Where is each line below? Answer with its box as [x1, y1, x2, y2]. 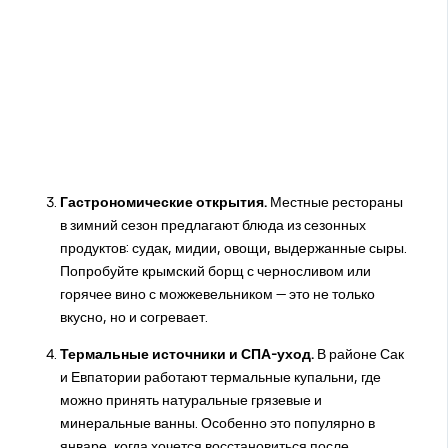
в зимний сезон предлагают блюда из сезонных [59, 216, 366, 233]
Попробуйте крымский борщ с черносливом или [59, 262, 371, 279]
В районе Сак [313, 345, 404, 362]
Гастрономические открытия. [59, 193, 267, 210]
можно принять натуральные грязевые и [59, 391, 322, 408]
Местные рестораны [266, 193, 403, 210]
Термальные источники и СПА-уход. [59, 345, 314, 362]
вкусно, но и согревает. [59, 308, 208, 325]
